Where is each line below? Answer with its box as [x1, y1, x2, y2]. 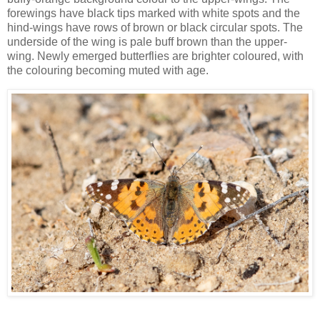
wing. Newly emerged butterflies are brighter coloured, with [7, 49, 304, 62]
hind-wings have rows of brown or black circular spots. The [7, 21, 303, 34]
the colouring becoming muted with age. [7, 64, 209, 76]
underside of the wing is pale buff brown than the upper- [7, 35, 287, 48]
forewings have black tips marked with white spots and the [7, 6, 300, 19]
